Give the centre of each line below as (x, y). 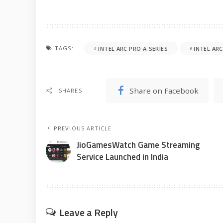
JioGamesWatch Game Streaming (138, 145)
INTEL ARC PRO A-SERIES (133, 48)
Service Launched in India (122, 157)
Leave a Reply (89, 213)
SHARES (70, 91)
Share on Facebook (164, 90)
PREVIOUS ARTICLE (83, 128)
